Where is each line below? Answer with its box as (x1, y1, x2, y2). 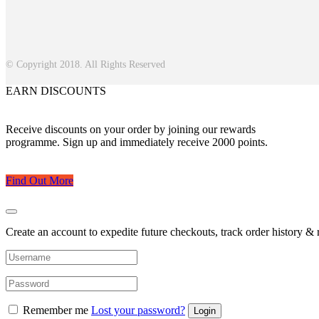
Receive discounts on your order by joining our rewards (6, 123, 256, 136)
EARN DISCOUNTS (6, 85, 106, 98)
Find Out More (6, 174, 73, 187)
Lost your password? (91, 304, 185, 317)
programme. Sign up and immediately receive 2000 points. (6, 136, 268, 149)
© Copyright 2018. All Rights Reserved (6, 59, 165, 70)
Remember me (23, 304, 88, 317)
